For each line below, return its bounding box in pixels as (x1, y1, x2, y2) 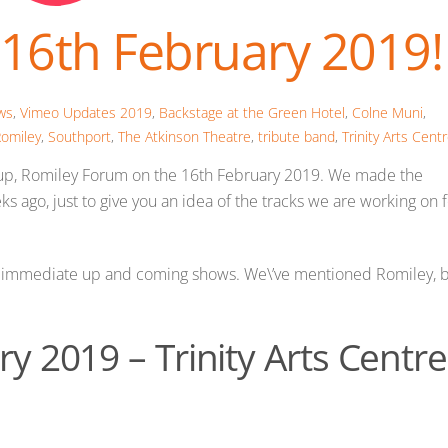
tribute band (258, 126, 335, 146)
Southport (48, 126, 111, 146)
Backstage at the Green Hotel (158, 102, 345, 122)
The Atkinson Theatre (118, 126, 251, 146)
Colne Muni (351, 102, 423, 122)
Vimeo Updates (19, 102, 116, 122)
